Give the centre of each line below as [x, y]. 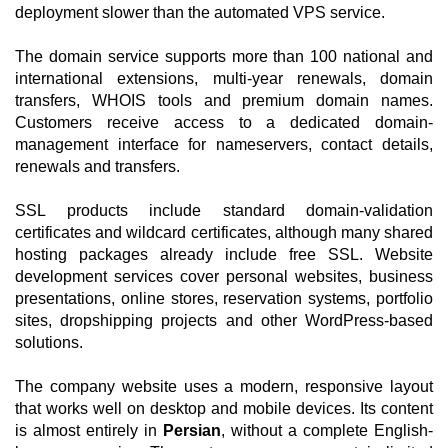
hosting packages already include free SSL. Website [224, 254]
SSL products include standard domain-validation [224, 210]
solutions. [49, 342]
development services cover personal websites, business [224, 276]
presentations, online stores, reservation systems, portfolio [224, 298]
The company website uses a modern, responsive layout [224, 386]
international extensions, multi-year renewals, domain [224, 78]
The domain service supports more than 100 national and [224, 56]
